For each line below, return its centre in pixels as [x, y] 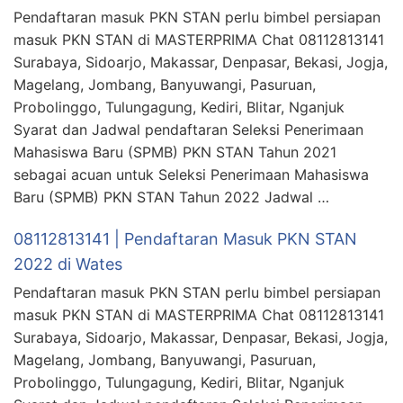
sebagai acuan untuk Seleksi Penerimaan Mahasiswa [191, 175]
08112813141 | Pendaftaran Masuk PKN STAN [185, 239]
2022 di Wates [68, 264]
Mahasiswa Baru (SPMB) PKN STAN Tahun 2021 [175, 152]
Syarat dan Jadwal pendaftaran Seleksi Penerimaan [188, 130]
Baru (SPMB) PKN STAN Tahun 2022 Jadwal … [171, 197]
